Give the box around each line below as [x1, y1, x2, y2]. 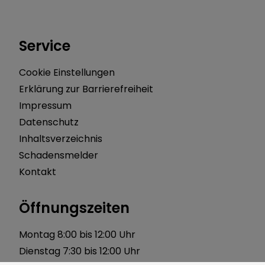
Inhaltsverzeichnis [19, 131, 102, 146]
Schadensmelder [19, 148, 98, 162]
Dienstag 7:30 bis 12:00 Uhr [19, 244, 140, 258]
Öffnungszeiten [19, 198, 130, 218]
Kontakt [19, 164, 56, 179]
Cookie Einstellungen [19, 65, 115, 79]
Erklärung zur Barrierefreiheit [19, 82, 153, 96]
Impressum [19, 98, 72, 112]
